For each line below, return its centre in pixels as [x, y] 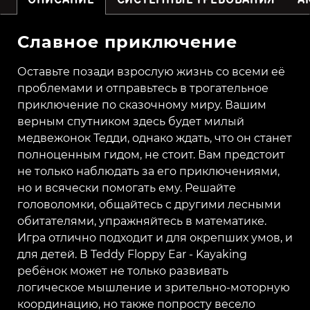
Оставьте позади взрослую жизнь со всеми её [151, 71]
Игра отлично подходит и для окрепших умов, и [155, 237]
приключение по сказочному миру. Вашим [142, 104]
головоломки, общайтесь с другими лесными [149, 204]
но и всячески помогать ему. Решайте [127, 188]
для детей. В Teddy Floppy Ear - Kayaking [132, 254]
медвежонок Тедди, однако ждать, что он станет [155, 138]
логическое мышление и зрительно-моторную [154, 287]
